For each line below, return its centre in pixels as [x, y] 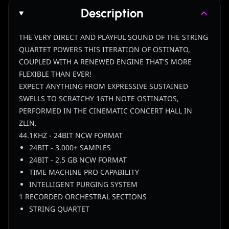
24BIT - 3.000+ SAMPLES [70, 148]
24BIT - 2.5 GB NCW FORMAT [78, 161]
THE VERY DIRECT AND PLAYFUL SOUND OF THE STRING [113, 38]
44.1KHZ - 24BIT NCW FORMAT [71, 136]
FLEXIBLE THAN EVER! [55, 75]
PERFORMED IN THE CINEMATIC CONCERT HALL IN [106, 111]
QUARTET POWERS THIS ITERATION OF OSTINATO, [105, 50]
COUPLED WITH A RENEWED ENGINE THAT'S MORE [105, 62]
